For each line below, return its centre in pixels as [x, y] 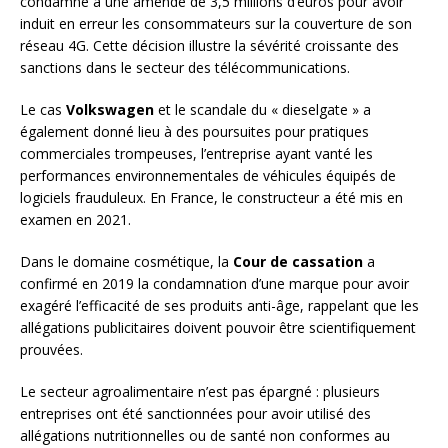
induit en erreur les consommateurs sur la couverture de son [216, 24]
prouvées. [51, 350]
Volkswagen [110, 110]
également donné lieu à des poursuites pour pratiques [194, 132]
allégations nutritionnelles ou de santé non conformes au [205, 436]
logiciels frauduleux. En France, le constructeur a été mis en [211, 198]
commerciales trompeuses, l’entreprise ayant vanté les [196, 154]
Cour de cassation [298, 262]
